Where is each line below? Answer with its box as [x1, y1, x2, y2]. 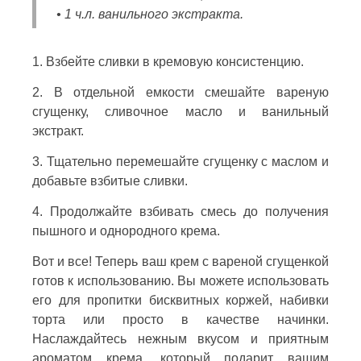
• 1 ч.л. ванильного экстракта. [56, 6, 243, 21]
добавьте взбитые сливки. [32, 173, 188, 188]
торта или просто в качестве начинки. [32, 312, 329, 326]
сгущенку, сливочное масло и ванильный [32, 104, 329, 118]
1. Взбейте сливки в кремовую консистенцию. [32, 54, 304, 68]
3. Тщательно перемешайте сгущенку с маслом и [32, 154, 329, 168]
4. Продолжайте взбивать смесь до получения [32, 204, 329, 218]
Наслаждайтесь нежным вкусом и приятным [32, 331, 329, 346]
